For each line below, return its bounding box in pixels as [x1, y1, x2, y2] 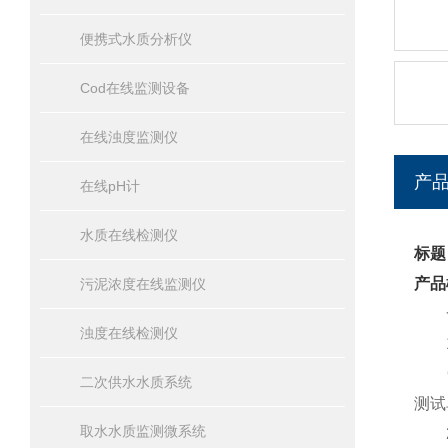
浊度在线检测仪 [80, 325, 178, 341]
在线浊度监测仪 [80, 129, 178, 145]
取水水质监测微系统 [80, 423, 206, 439]
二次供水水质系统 [80, 374, 192, 390]
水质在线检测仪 [80, 227, 178, 243]
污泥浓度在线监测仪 [80, 276, 206, 292]
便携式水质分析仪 [80, 31, 192, 47]
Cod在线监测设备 [80, 80, 190, 96]
